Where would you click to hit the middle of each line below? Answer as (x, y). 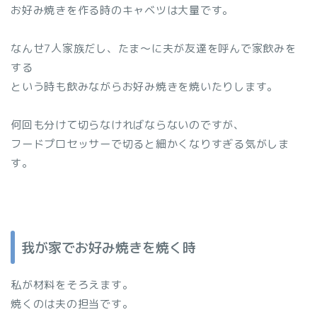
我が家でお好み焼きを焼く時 (109, 247)
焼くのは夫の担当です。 (72, 304)
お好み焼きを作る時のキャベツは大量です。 (122, 11)
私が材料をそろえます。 (72, 284)
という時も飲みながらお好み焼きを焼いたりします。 (145, 87)
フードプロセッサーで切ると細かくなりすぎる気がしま (150, 144)
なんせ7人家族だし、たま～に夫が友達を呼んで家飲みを (154, 49)
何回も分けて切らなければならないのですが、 (128, 125)
